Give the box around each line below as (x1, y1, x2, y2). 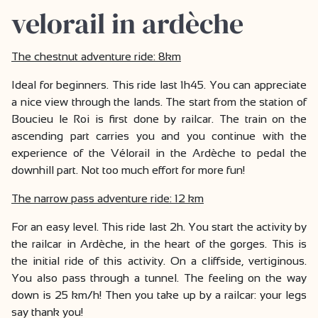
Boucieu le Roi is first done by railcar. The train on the (11, 113, 307, 126)
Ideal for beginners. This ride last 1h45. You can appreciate (11, 79, 307, 92)
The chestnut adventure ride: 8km (11, 50, 181, 63)
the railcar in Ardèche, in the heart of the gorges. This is (11, 238, 307, 251)
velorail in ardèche (11, 4, 243, 43)
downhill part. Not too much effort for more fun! (11, 164, 245, 177)
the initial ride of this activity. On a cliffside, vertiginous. (11, 255, 307, 268)
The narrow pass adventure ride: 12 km (11, 192, 204, 205)
